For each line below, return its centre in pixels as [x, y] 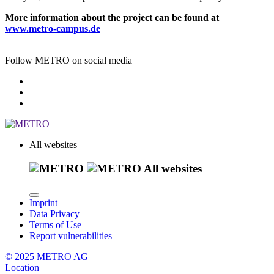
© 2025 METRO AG [46, 257]
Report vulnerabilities [71, 236]
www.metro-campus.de [53, 28]
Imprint [43, 203]
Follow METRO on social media [68, 60]
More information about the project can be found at [112, 17]
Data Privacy [54, 214]
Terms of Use [55, 225]
